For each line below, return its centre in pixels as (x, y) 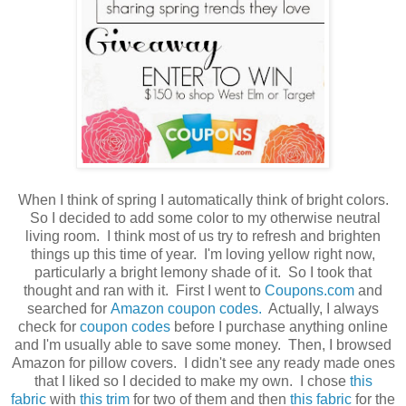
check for (49, 327)
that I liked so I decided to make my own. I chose (192, 382)
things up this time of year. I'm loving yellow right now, (203, 255)
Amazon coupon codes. (186, 309)
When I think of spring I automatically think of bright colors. (203, 200)
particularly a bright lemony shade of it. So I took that (203, 273)
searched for (69, 309)
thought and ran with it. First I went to (144, 291)
